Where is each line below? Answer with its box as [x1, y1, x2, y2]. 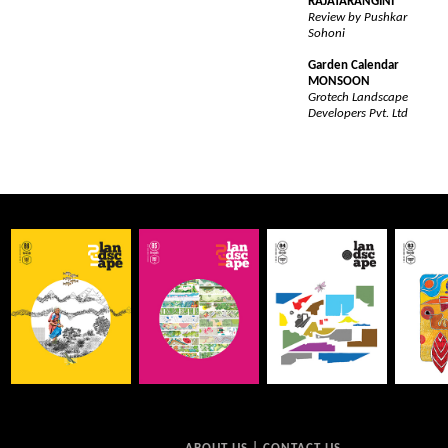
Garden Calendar [308, 59, 399, 72]
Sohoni [308, 27, 345, 40]
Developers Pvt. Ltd [308, 107, 408, 120]
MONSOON [308, 75, 370, 88]
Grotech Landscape [308, 91, 408, 104]
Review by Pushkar [308, 11, 407, 24]
